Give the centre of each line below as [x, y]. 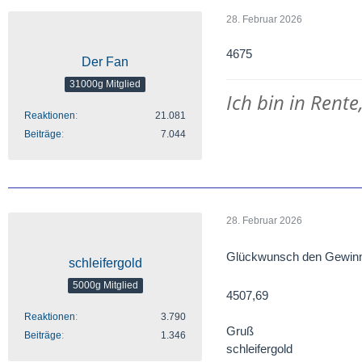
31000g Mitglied [105, 84]
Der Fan [105, 61]
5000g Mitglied [105, 286]
